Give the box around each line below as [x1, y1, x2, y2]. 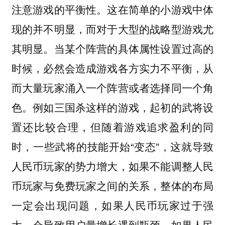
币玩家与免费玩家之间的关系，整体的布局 [11, 177, 214, 193]
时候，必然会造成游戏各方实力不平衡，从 [11, 60, 214, 75]
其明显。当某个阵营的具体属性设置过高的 [11, 40, 214, 56]
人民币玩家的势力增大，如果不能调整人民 [11, 158, 214, 173]
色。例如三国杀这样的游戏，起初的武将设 [11, 99, 214, 115]
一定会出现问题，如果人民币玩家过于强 [11, 197, 214, 212]
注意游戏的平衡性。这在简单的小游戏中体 [11, 1, 214, 17]
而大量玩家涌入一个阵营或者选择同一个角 [11, 79, 214, 95]
